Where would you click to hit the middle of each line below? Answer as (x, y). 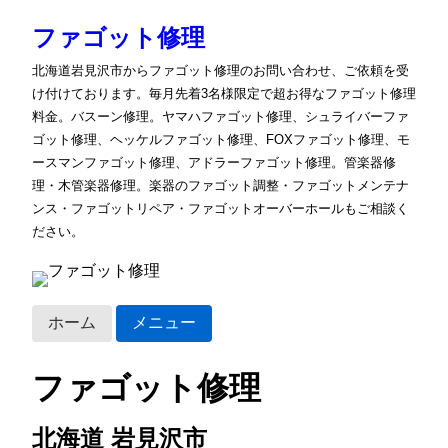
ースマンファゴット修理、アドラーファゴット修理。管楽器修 (214, 162)
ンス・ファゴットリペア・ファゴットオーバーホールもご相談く (220, 208)
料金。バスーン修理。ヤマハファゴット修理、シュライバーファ (220, 116)
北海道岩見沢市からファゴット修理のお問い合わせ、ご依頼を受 (220, 70)
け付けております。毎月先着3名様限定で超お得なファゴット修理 (224, 93)
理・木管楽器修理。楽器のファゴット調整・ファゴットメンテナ (220, 185)
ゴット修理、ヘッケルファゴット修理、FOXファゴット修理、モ (221, 139)
